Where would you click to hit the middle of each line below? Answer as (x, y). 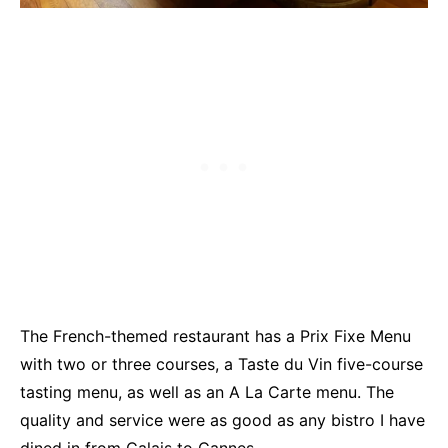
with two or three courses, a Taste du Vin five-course (221, 363)
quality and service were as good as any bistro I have (222, 419)
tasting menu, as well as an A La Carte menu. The (207, 391)
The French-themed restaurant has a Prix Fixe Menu (215, 335)
